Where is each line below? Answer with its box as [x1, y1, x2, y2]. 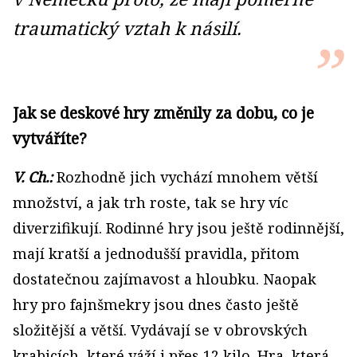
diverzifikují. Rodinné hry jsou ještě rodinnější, [13, 218, 344, 238]
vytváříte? [13, 127, 87, 150]
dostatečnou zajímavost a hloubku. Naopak [13, 269, 316, 289]
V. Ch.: [13, 167, 53, 187]
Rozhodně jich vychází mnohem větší [57, 167, 318, 187]
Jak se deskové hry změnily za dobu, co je [13, 102, 314, 124]
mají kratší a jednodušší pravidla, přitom [13, 244, 300, 264]
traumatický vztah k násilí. [13, 16, 241, 41]
